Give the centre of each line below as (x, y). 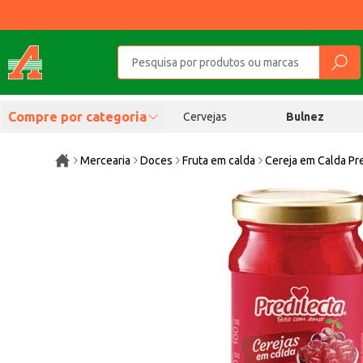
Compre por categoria (77, 117)
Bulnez (305, 117)
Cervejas (205, 117)
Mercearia (106, 160)
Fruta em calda (219, 160)
